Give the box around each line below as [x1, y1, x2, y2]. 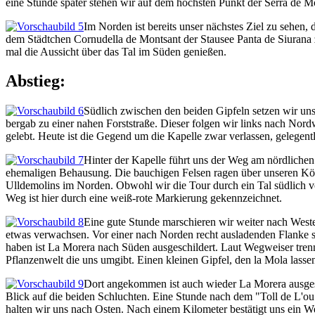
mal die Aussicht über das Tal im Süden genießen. [6, 45, 226, 58]
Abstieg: [6, 72, 65, 91]
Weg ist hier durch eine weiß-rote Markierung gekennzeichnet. [6, 192, 282, 205]
